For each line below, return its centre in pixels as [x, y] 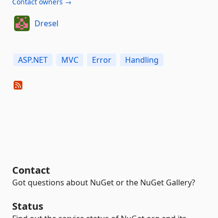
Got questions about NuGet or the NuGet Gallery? [104, 182]
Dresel [46, 23]
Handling [142, 60]
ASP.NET [33, 60]
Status [28, 206]
